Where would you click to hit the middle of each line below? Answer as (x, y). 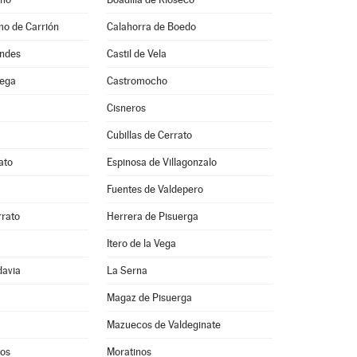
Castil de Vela (136, 54)
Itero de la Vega (141, 243)
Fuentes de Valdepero (155, 189)
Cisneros (126, 108)
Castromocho (137, 81)
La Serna (127, 271)
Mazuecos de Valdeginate (163, 325)
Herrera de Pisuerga (152, 216)
